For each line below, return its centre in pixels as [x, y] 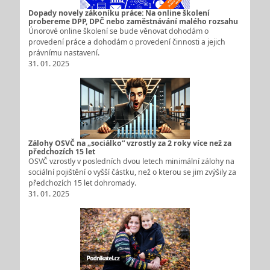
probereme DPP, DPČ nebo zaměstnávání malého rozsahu [133, 21]
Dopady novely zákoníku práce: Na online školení [119, 13]
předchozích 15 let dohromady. [82, 183]
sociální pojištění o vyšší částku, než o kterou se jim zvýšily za [132, 172]
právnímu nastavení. [64, 52]
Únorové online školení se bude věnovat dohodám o [118, 31]
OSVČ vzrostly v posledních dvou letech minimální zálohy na [131, 162]
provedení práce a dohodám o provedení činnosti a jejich [127, 42]
